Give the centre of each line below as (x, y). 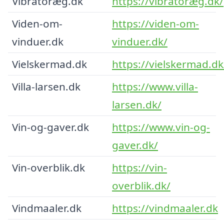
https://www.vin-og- (161, 127)
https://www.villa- (155, 86)
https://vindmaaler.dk (165, 208)
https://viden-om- (155, 23)
